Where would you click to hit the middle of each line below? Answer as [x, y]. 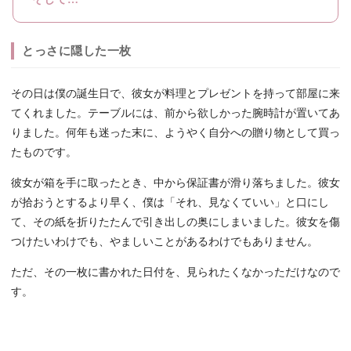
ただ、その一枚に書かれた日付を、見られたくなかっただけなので [175, 273]
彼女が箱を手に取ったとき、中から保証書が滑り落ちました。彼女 [175, 183]
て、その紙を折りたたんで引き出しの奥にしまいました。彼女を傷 [175, 223]
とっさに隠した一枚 [77, 51]
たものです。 [44, 153]
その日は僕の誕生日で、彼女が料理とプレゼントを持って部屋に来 [175, 94]
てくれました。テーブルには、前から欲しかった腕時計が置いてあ [175, 114]
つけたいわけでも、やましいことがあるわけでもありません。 [165, 242]
